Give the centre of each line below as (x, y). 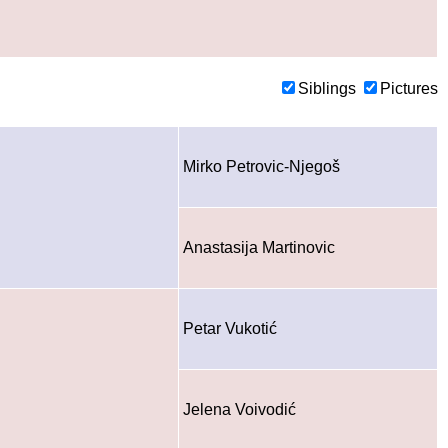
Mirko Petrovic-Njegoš (261, 166)
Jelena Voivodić (239, 409)
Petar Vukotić (230, 328)
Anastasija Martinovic (259, 247)
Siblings (329, 88)
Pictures (409, 88)
